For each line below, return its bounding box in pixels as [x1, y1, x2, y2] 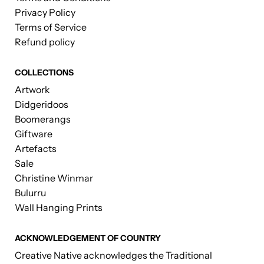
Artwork [15, 84, 50, 96]
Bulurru [15, 187, 46, 199]
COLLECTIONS [15, 67, 74, 78]
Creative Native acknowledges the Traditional [15, 249, 212, 262]
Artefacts [15, 143, 57, 155]
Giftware [15, 128, 52, 140]
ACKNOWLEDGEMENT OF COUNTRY [15, 233, 161, 244]
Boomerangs [15, 113, 71, 126]
